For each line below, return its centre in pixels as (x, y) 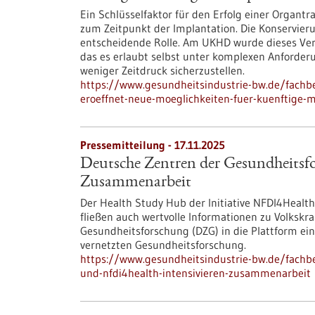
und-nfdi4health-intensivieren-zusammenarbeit (195, 273)
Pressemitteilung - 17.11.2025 (153, 145)
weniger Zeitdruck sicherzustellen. (162, 70)
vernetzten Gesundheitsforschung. (163, 245)
